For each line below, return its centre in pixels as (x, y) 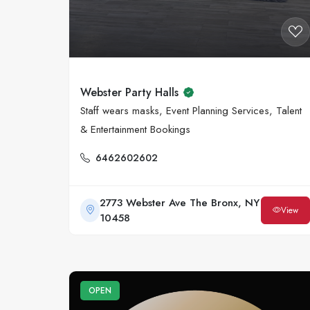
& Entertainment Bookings (135, 129)
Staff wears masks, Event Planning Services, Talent (191, 110)
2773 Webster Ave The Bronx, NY (180, 202)
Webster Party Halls (129, 93)
